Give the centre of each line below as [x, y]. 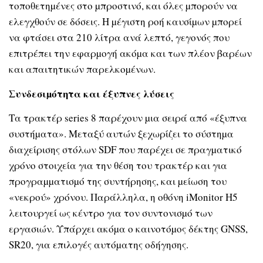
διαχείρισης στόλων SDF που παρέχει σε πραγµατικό [125, 150]
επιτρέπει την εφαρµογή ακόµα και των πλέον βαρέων [130, 53]
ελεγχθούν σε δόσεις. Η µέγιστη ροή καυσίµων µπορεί [125, 22]
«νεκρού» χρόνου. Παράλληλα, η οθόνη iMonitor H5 [123, 197]
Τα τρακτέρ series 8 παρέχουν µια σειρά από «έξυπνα [128, 118]
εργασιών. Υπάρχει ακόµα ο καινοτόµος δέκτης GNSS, [128, 229]
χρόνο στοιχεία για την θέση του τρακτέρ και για [118, 166]
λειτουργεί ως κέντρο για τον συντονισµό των [111, 213]
